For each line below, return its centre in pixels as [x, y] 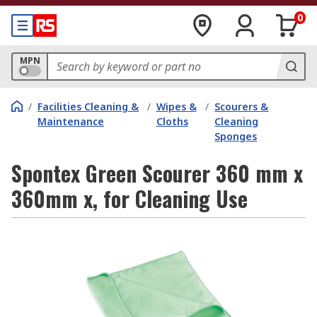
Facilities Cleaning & [88, 106]
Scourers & [242, 106]
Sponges [236, 136]
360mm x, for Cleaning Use [129, 198]
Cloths [172, 121]
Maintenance [71, 121]
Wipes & [176, 106]
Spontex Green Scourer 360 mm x [157, 173]
